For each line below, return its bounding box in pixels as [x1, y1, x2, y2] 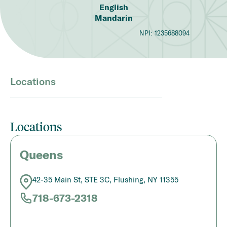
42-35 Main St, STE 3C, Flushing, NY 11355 [32, 175, 178, 184]
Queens [20, 147, 63, 162]
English [99, 2, 128, 12]
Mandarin [94, 13, 133, 23]
